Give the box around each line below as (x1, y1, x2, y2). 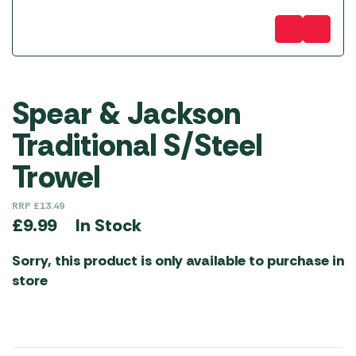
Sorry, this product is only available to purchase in (12, 251, 344, 270)
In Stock (75, 213, 141, 237)
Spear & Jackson (12, 94, 241, 133)
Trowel (12, 157, 100, 197)
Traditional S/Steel (12, 126, 262, 165)
